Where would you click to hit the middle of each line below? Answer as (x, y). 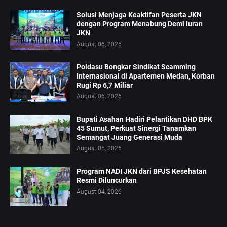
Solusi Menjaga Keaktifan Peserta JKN (139, 15)
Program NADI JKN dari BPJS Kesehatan (142, 172)
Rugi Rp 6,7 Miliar (105, 85)
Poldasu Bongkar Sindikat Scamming (136, 67)
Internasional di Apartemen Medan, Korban (146, 76)
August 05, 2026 (99, 149)
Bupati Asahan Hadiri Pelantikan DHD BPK (144, 119)
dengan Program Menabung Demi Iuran (140, 24)
